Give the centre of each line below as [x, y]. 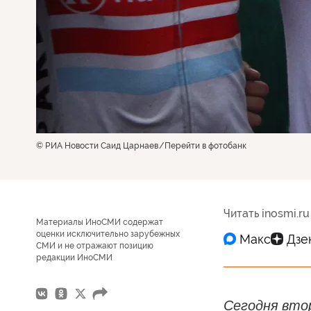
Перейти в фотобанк [205, 146]
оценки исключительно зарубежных [108, 234]
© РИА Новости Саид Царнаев [97, 146]
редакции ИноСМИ [74, 258]
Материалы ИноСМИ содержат [100, 222]
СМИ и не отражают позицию [95, 246]
